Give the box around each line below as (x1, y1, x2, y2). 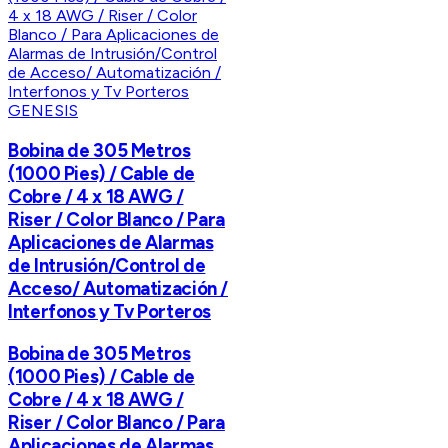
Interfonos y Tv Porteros (8, 300, 212, 324)
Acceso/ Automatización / (8, 277, 229, 301)
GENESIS (8, 101, 79, 121)
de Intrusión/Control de (8, 254, 206, 278)
